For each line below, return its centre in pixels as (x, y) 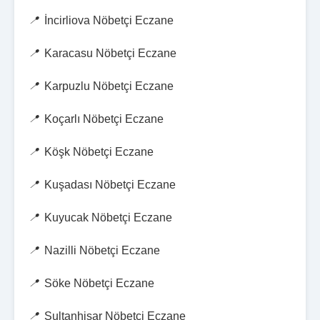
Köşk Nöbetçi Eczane (99, 152)
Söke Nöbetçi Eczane (99, 283)
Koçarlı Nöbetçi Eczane (104, 119)
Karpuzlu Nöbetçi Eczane (109, 86)
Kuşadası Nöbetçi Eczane (110, 185)
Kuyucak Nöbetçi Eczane (108, 217)
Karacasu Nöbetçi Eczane (110, 53)
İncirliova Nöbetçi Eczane (109, 20)
